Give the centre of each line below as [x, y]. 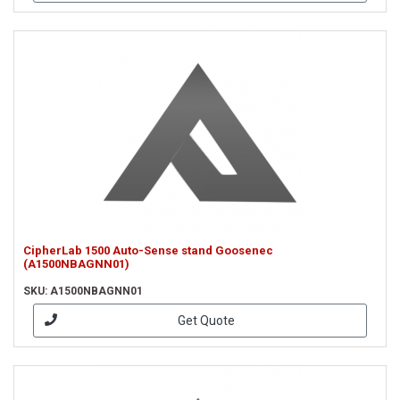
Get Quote [206, 320]
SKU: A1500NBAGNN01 [83, 291]
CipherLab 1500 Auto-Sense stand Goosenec [148, 250]
